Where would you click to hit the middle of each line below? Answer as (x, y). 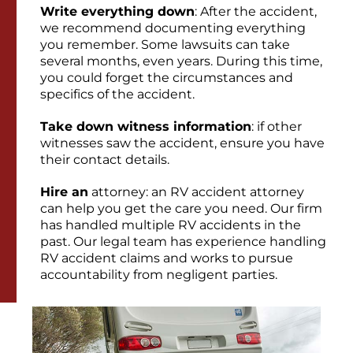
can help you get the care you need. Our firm (181, 209)
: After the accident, (256, 12)
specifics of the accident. (119, 95)
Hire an (64, 192)
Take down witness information (146, 127)
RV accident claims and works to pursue (167, 258)
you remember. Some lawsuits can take (165, 45)
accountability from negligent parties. (159, 275)
